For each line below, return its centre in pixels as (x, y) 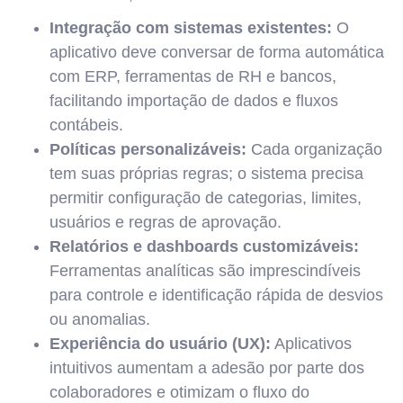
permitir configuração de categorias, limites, (206, 198)
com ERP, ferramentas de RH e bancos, (193, 76)
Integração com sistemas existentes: (191, 28)
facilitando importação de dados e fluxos (194, 101)
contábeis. (86, 125)
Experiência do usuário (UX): (160, 344)
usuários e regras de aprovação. (166, 222)
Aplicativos (311, 344)
